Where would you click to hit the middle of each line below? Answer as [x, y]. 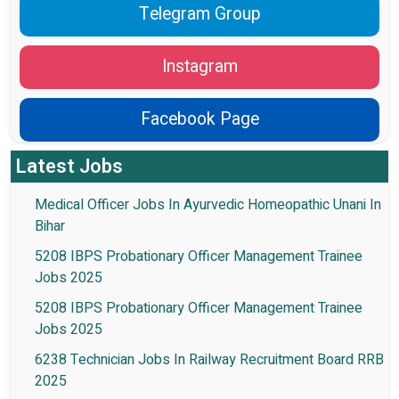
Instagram [199, 67]
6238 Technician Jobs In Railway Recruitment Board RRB [209, 360]
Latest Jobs [69, 167]
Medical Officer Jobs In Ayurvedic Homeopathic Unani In [208, 205]
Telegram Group [199, 15]
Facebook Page [199, 120]
